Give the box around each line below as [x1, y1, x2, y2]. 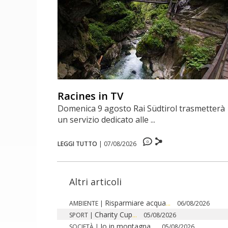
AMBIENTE [69, 198, 98, 208]
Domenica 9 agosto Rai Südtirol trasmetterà [58, 102, 225, 114]
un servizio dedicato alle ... [58, 113, 156, 125]
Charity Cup [95, 209, 132, 219]
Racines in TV [58, 89, 124, 103]
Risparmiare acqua [105, 197, 166, 208]
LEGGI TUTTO [58, 139, 98, 148]
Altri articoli [69, 175, 122, 188]
